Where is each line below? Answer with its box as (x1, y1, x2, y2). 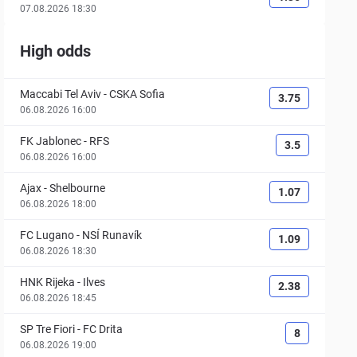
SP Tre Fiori (20, 323, 76, 335)
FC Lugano (20, 229, 75, 241)
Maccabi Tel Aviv (20, 88, 102, 100)
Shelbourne (49, 182, 106, 194)
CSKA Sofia (109, 88, 166, 100)
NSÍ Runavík (82, 229, 143, 241)
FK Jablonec (20, 135, 82, 147)
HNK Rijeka (20, 276, 76, 288)
